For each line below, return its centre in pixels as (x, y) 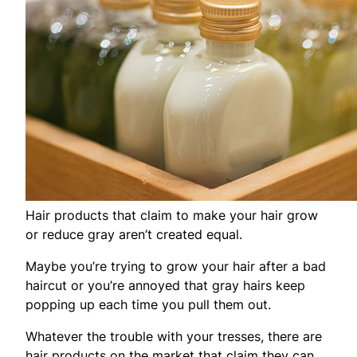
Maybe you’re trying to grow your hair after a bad (176, 266)
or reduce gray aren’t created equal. (134, 234)
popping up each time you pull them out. (148, 304)
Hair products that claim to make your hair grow (172, 215)
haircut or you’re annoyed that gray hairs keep (165, 285)
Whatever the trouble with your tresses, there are (174, 336)
